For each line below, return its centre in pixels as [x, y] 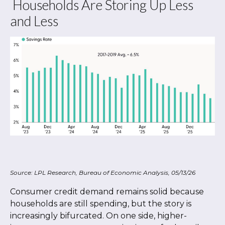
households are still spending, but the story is [101, 204]
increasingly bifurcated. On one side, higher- [98, 216]
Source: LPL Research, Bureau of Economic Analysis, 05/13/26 [103, 173]
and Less [34, 21]
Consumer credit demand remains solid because [107, 192]
